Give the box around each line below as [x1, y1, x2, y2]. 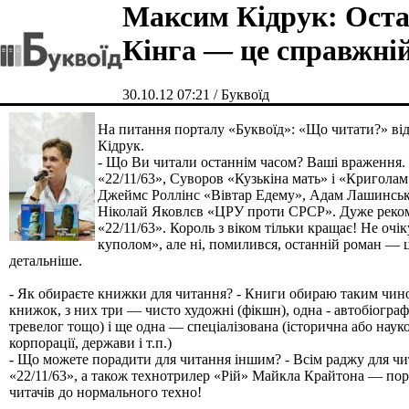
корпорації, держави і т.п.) [9, 335, 179, 351]
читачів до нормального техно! [9, 384, 202, 400]
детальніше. [9, 253, 82, 268]
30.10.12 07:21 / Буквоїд [122, 87, 269, 103]
